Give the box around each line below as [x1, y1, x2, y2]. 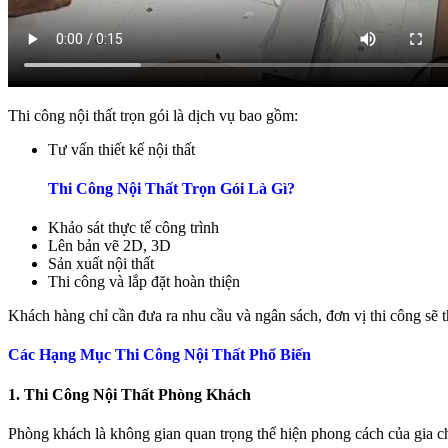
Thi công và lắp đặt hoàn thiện [48, 273, 240, 291]
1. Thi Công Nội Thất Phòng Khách [8, 385, 251, 403]
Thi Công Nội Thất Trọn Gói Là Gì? [48, 179, 295, 197]
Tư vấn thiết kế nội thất [48, 140, 195, 158]
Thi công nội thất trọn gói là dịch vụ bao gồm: [8, 106, 298, 124]
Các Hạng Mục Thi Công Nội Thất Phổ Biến [8, 346, 311, 364]
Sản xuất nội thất [48, 255, 154, 273]
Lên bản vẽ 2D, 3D [48, 237, 171, 255]
